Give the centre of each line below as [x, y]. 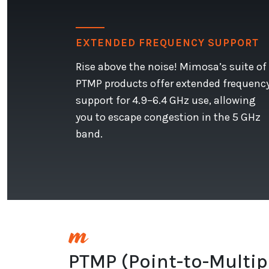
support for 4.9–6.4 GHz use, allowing [166, 100]
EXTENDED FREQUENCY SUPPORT [167, 42]
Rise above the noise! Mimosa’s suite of [171, 66]
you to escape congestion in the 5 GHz [168, 117]
